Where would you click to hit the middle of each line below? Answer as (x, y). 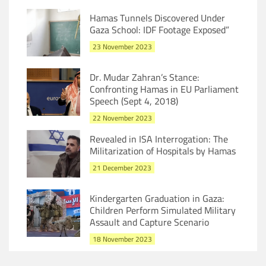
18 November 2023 (122, 239)
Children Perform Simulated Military (163, 210)
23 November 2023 (122, 47)
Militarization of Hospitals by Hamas (163, 151)
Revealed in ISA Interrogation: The (159, 139)
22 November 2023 (122, 118)
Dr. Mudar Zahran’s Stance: (145, 77)
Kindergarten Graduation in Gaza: (157, 198)
